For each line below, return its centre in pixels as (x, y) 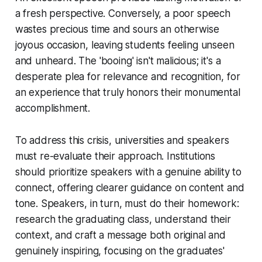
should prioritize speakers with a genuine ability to (128, 172)
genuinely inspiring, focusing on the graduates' (120, 251)
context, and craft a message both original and (120, 235)
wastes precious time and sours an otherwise (117, 29)
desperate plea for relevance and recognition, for (127, 76)
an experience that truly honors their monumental (127, 92)
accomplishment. (53, 108)
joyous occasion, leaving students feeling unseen (125, 45)
